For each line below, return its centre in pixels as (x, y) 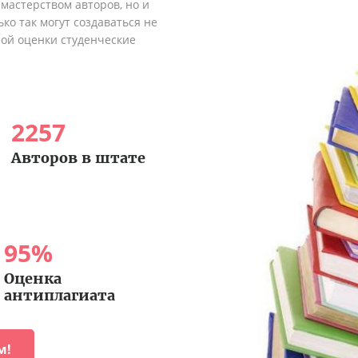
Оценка (32, 278)
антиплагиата (59, 295)
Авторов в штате (78, 157)
